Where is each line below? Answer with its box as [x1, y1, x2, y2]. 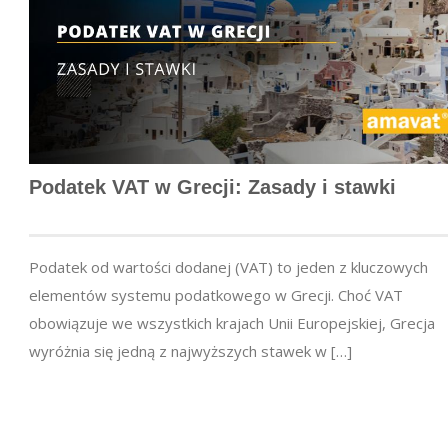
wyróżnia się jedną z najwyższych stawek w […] [29, 340, 352, 361]
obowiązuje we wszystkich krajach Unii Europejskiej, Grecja [29, 312, 435, 333]
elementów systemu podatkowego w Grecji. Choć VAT [29, 284, 403, 305]
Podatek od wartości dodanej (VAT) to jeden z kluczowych [29, 256, 428, 277]
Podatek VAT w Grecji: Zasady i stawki [29, 175, 396, 198]
